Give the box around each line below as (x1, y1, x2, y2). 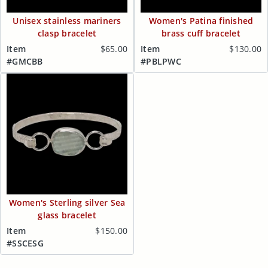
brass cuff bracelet (162, 28, 240, 39)
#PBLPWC (141, 55, 181, 67)
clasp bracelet (37, 28, 97, 39)
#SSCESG (7, 237, 44, 249)
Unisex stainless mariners (13, 15, 121, 27)
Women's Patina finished (148, 15, 254, 27)
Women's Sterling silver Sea (8, 197, 126, 209)
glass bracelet (38, 209, 96, 221)
